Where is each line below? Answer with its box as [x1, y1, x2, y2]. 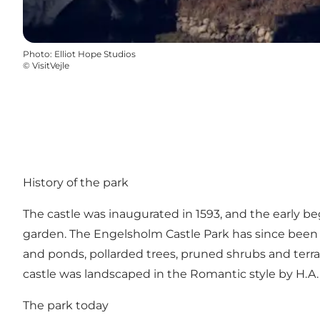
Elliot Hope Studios [54, 49, 136, 60]
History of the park [23, 175, 129, 189]
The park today [23, 298, 109, 312]
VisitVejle [32, 60, 69, 71]
